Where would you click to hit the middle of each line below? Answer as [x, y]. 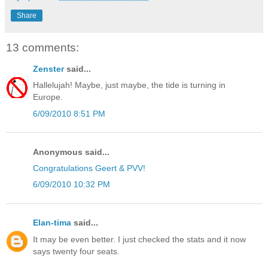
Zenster [48, 69]
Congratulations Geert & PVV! [89, 168]
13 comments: [42, 47]
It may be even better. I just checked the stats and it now [139, 239]
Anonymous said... [71, 152]
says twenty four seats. [76, 251]
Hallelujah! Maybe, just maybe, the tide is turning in [129, 85]
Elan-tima [52, 223]
